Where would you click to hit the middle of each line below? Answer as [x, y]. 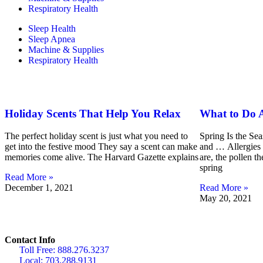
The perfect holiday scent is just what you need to [96, 136]
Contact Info [30, 240]
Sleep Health [52, 28]
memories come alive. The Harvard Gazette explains [102, 157]
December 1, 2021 [39, 188]
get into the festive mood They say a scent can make [101, 147]
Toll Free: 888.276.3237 [64, 250]
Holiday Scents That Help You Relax [93, 113]
